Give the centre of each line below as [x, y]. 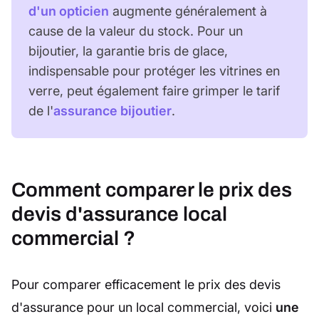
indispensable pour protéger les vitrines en [154, 71]
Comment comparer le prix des [152, 190]
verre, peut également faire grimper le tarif [154, 91]
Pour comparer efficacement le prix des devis [146, 285]
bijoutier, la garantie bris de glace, [128, 51]
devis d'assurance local [119, 214]
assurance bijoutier [113, 111]
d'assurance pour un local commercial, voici [143, 308]
